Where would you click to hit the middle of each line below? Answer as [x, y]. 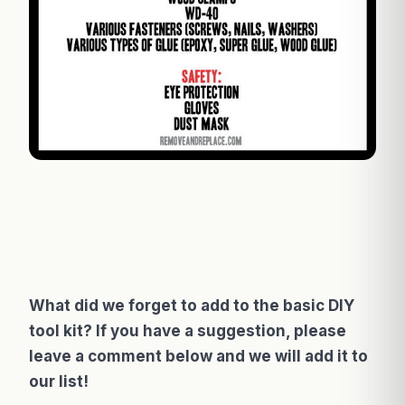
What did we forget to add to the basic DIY [192, 306]
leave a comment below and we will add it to [198, 357]
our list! [59, 382]
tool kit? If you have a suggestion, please [188, 331]
